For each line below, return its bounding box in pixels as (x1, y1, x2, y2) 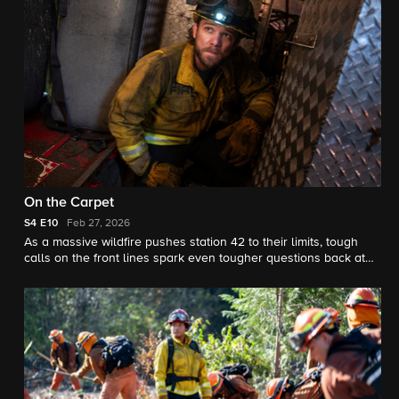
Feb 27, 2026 (67, 218, 131, 230)
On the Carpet (24, 196, 114, 211)
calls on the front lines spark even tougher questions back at (24, 252, 365, 265)
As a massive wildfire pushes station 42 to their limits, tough (24, 236, 358, 249)
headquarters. (24, 268, 102, 281)
